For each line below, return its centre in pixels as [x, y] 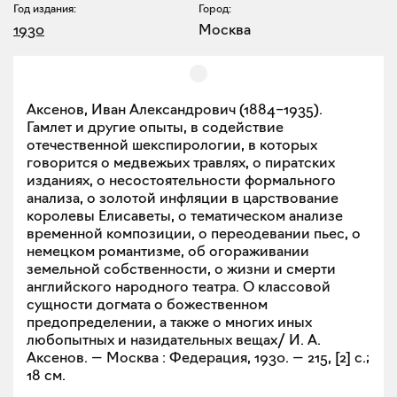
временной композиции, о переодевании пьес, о [194, 234]
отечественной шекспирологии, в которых [172, 145]
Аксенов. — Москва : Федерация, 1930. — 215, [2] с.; [198, 358]
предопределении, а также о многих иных [169, 322]
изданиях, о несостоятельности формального [181, 180]
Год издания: [45, 9]
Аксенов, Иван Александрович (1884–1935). [175, 109]
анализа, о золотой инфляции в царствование [183, 198]
